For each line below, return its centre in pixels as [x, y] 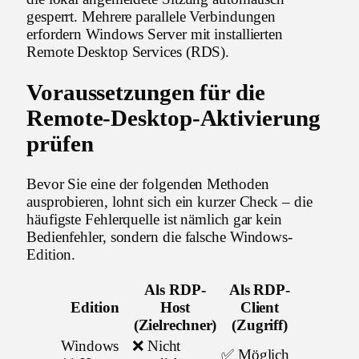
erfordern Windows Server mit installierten [155, 34]
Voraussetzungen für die [146, 92]
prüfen [60, 143]
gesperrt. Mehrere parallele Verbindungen [151, 17]
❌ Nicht [157, 346]
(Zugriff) [260, 325]
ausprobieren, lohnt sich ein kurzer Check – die [169, 202]
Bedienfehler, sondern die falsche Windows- [160, 237]
